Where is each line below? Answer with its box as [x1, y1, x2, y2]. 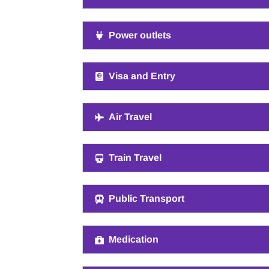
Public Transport [108, 193, 184, 204]
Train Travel [108, 153, 162, 163]
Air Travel [108, 112, 152, 122]
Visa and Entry [108, 71, 175, 81]
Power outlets [108, 30, 171, 40]
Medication [108, 234, 159, 244]
